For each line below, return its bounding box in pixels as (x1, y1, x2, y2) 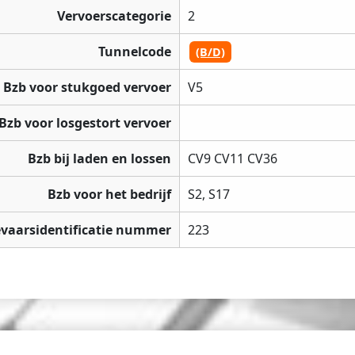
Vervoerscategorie (57, 7, 171, 25)
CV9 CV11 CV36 (188, 150, 277, 168)
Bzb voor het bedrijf (48, 185, 171, 204)
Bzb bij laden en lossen (28, 150, 171, 168)
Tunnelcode (98, 43, 171, 61)
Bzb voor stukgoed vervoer (3, 78, 171, 97)
